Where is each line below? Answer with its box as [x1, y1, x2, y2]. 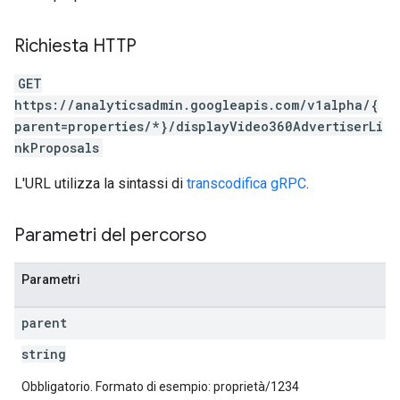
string [21, 346, 66, 362]
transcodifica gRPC [187, 175, 306, 192]
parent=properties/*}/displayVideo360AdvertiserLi [14, 118, 383, 135]
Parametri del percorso [14, 224, 206, 246]
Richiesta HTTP [14, 35, 137, 57]
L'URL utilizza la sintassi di [14, 175, 187, 192]
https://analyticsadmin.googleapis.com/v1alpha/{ [14, 96, 379, 113]
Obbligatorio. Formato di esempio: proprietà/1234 [21, 379, 299, 394]
